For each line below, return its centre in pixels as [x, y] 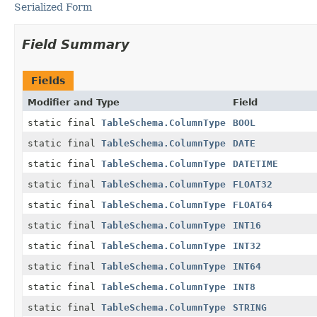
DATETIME [255, 163]
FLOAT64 [253, 204]
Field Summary [76, 44]
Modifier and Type [74, 102]
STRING [250, 307]
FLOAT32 [253, 184]
